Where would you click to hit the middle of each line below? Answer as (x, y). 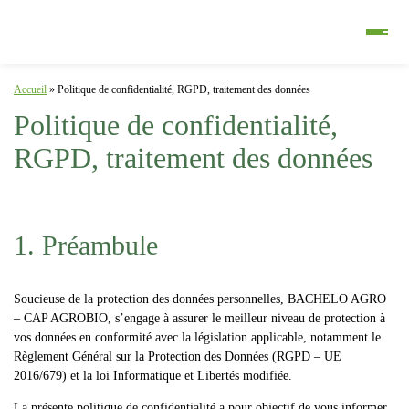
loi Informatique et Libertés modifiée (192, 375)
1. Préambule (86, 245)
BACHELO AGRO (337, 299)
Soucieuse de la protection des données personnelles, (151, 299)
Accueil (30, 89)
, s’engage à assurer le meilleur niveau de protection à (246, 318)
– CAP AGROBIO (61, 318)
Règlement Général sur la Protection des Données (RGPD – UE (178, 356)
